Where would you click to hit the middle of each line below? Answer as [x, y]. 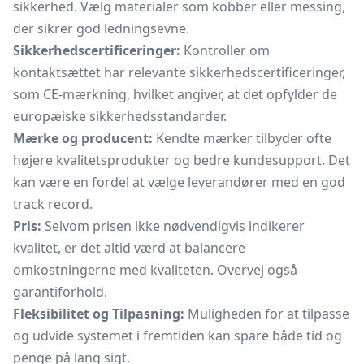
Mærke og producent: [83, 138]
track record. [53, 204]
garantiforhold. [60, 292]
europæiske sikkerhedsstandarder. [120, 116]
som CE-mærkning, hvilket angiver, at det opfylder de [175, 94]
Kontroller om [225, 50]
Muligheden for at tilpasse [267, 314]
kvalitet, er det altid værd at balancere [129, 248]
